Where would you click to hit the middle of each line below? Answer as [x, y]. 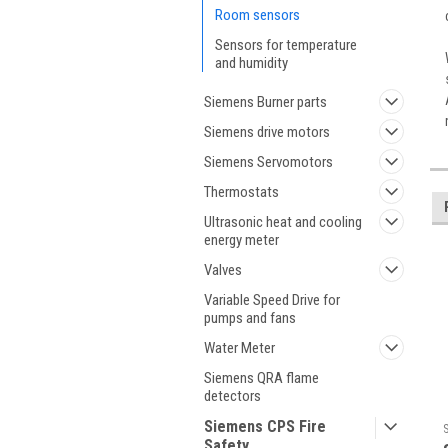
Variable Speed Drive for [272, 300]
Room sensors [257, 15]
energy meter [241, 240]
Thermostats [241, 192]
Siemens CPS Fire [265, 426]
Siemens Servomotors [268, 162]
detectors [232, 396]
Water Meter [239, 348]
